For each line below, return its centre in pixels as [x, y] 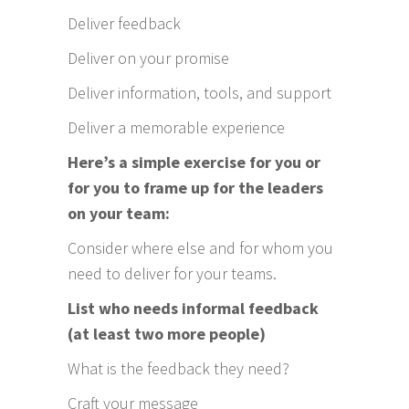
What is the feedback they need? [178, 368]
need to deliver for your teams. [174, 273]
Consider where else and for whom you [200, 247]
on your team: [119, 213]
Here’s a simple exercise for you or [194, 162]
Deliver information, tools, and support [199, 92]
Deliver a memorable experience [176, 127]
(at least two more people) [167, 333]
